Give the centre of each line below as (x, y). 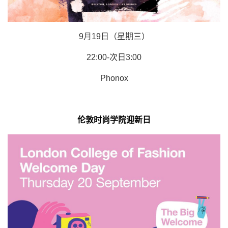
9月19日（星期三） (114, 37)
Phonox (114, 78)
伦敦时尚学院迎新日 (114, 120)
